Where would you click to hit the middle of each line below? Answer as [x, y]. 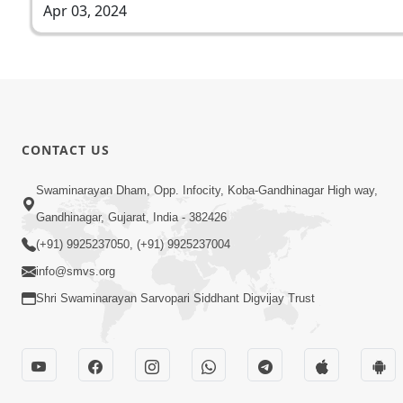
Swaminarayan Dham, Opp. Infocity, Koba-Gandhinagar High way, [207, 191]
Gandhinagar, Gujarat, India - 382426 [131, 218]
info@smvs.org [76, 272]
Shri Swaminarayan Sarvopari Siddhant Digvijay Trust [175, 299]
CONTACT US [66, 149]
